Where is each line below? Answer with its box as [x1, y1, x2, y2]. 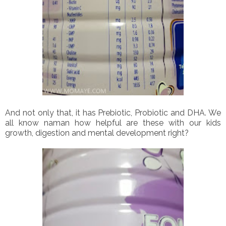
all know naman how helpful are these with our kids [5, 118, 221, 128]
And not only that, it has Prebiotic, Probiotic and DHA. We [5, 107, 221, 118]
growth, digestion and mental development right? [5, 128, 189, 138]
